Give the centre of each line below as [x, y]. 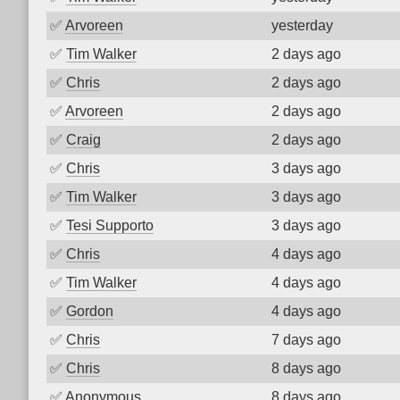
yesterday [302, 25]
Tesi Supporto [110, 225]
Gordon [90, 311]
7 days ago [306, 340]
